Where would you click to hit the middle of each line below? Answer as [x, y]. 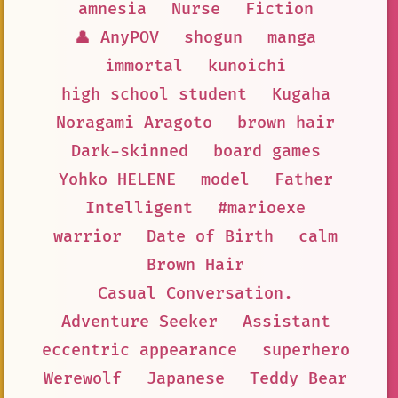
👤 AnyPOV [117, 37]
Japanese [186, 378]
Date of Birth [210, 236]
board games [267, 151]
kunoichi [247, 66]
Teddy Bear [298, 378]
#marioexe [262, 208]
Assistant [286, 322]
